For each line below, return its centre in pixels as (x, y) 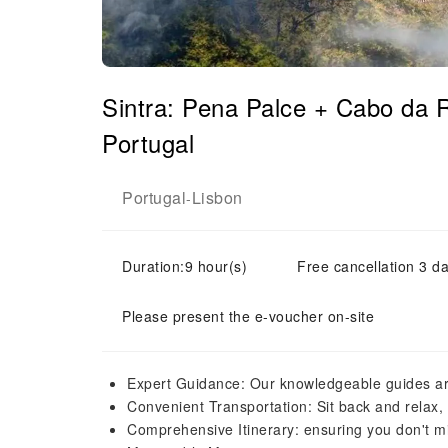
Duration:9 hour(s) (184, 266)
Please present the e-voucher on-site (248, 316)
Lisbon (217, 197)
